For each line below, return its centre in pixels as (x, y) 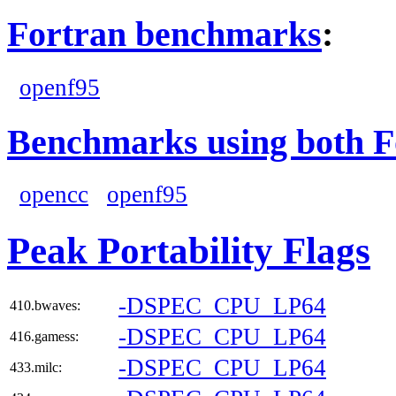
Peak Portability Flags (189, 251)
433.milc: (36, 368)
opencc (54, 195)
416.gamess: (44, 337)
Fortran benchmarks (164, 34)
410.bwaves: (45, 306)
